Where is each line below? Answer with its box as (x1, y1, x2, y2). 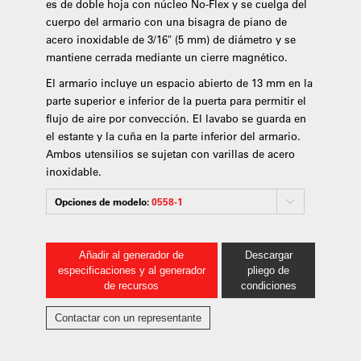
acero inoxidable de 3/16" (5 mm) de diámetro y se (45, 31, 296, 46)
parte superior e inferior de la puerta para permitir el (45, 93, 306, 107)
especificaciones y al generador (57, 263, 205, 276)
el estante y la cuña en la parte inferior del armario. (45, 128, 301, 143)
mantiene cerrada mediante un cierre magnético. (45, 49, 288, 64)
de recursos (104, 279, 160, 292)
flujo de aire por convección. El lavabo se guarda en (45, 110, 306, 125)
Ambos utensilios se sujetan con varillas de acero (45, 146, 295, 160)
